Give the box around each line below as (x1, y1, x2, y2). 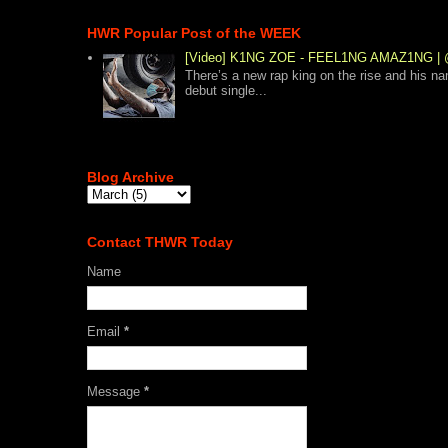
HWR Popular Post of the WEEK (87, 25, 301, 41)
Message (87, 384, 144, 400)
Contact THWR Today (87, 234, 233, 251)
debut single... (185, 82, 268, 98)
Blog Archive (87, 169, 174, 186)
